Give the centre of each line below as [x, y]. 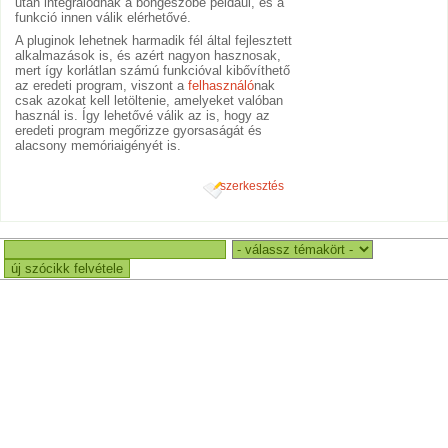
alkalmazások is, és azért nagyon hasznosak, [148, 56]
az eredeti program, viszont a [102, 86]
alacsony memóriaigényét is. [98, 146]
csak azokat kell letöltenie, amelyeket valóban [149, 101]
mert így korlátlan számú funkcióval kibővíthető [153, 71]
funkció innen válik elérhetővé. [103, 18]
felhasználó [221, 86]
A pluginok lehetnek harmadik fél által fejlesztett [154, 41]
